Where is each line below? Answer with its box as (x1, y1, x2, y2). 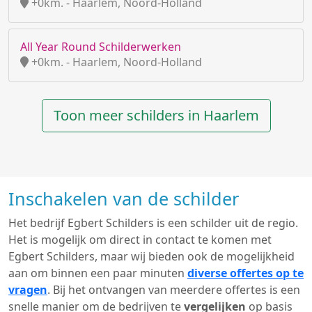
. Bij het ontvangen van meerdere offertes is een (47, 282, 300, 297)
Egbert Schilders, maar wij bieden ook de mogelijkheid (8, 249, 295, 264)
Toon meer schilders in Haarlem (53, 106, 259, 125)
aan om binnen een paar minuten (8, 265, 187, 281)
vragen (8, 282, 47, 297)
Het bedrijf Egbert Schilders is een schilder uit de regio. (8, 215, 298, 231)
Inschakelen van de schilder (8, 187, 239, 210)
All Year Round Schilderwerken (20, 39, 181, 54)
